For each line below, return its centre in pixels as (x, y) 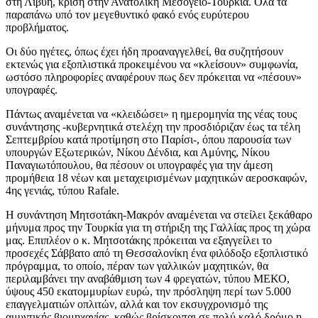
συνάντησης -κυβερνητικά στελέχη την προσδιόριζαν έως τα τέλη (153, 126)
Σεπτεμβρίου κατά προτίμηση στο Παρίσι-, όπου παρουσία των (148, 139)
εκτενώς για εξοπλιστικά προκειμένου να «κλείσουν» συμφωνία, (152, 64)
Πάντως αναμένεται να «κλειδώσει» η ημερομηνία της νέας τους (151, 114)
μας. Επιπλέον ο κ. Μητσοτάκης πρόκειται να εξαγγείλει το (139, 240)
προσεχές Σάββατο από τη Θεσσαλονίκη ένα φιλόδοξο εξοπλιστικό (157, 253)
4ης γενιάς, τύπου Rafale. (62, 190)
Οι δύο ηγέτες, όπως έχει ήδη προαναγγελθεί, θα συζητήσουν (144, 51)
